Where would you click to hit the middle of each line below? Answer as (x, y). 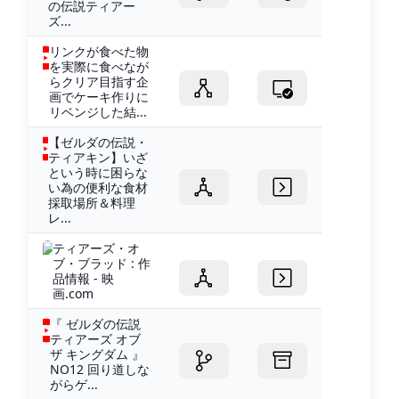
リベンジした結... (98, 111)
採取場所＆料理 (92, 202)
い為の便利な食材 (98, 187)
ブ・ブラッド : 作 (101, 263)
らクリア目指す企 (98, 81)
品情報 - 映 (83, 278)
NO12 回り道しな (99, 369)
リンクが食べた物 (98, 51)
